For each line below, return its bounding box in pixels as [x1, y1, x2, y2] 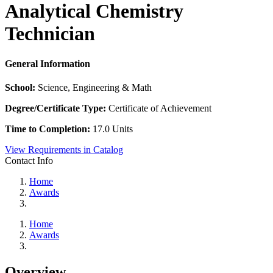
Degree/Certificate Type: [5, 103, 108, 114]
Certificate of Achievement [108, 103, 211, 114]
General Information [5, 58, 90, 69]
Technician [5, 23, 95, 45]
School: [5, 82, 38, 93]
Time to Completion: [5, 124, 93, 135]
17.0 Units [93, 124, 133, 135]
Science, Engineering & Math [38, 82, 152, 93]
